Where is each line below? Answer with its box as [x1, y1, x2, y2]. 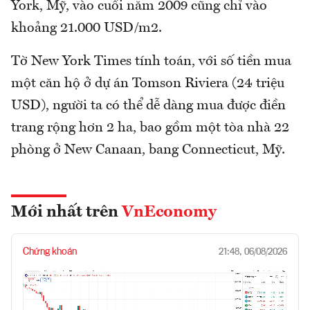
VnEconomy [122, 204, 217, 221]
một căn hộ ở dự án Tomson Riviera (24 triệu [11, 77, 284, 91]
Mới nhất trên [11, 204, 122, 221]
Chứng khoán [23, 247, 77, 257]
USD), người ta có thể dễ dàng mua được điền [11, 99, 286, 113]
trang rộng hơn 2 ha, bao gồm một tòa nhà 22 [11, 121, 289, 136]
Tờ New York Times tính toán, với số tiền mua [11, 55, 291, 69]
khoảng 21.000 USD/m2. [11, 21, 162, 36]
